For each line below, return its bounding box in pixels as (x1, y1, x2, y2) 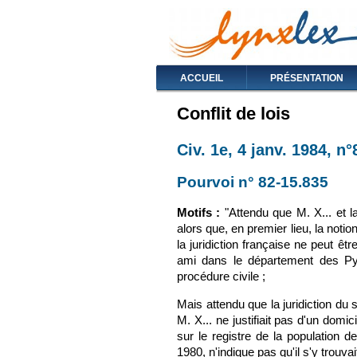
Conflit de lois (177, 104, 290, 124)
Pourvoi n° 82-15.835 (177, 173, 328, 190)
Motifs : (177, 206, 221, 220)
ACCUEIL (180, 73, 223, 84)
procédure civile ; (177, 270, 265, 284)
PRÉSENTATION (270, 73, 343, 84)
